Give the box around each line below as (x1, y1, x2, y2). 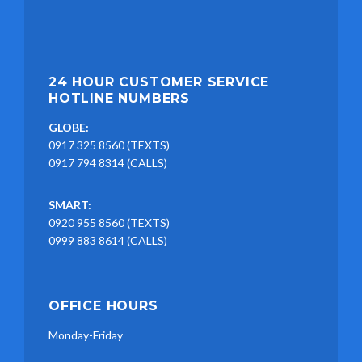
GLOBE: (48, 120, 89, 135)
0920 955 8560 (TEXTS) (48, 216, 170, 230)
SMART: (48, 198, 91, 213)
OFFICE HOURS (48, 298, 158, 314)
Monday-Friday (48, 328, 123, 343)
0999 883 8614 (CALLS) (48, 234, 167, 248)
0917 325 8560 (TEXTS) (48, 138, 170, 153)
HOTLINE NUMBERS (48, 90, 191, 107)
